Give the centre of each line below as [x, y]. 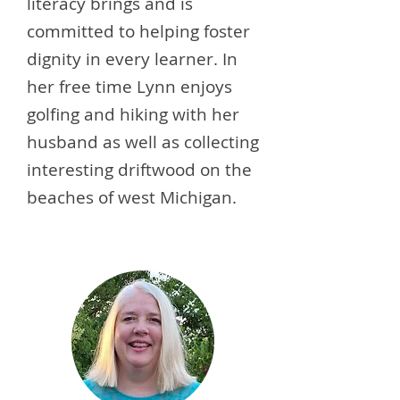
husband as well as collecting [143, 142]
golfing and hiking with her [133, 114]
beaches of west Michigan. [132, 197]
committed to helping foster [138, 31]
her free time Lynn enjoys [129, 87]
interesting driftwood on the [139, 170]
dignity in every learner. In [132, 59]
